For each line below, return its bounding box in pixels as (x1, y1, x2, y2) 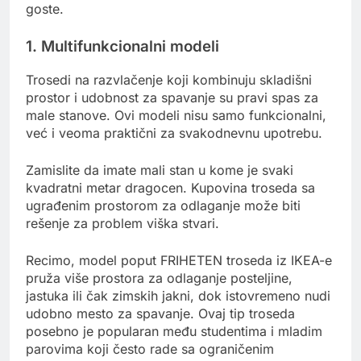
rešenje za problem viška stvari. (26, 214, 219, 231)
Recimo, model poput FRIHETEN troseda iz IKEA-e (26, 251, 332, 268)
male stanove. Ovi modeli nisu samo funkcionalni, (26, 106, 326, 123)
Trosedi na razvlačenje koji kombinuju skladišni (26, 71, 312, 88)
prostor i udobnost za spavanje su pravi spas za (26, 89, 318, 106)
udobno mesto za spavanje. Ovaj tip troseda (26, 305, 295, 322)
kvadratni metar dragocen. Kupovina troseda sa (26, 179, 315, 196)
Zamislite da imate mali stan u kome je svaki (26, 161, 293, 178)
